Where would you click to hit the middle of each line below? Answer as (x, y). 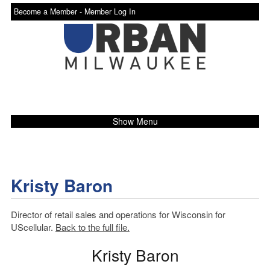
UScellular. (33, 227)
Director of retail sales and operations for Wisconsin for (118, 214)
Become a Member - (49, 11)
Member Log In (110, 11)
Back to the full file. (92, 227)
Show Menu (135, 121)
